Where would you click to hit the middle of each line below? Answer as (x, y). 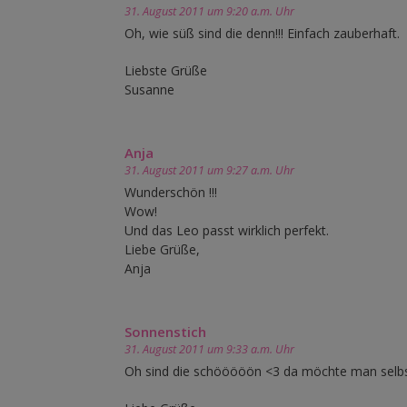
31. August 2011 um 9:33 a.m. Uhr (209, 350)
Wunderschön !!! (171, 193)
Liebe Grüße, (162, 250)
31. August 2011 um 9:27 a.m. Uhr (209, 171)
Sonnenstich (165, 332)
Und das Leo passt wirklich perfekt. (227, 231)
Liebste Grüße (166, 71)
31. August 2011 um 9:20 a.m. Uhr (209, 12)
